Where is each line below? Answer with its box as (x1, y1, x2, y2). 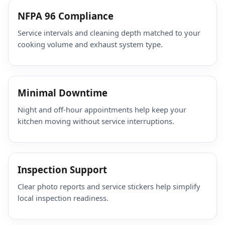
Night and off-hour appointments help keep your (18, 104, 186, 115)
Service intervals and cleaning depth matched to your (18, 28, 200, 38)
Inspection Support (18, 163, 107, 176)
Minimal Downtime (18, 86, 107, 99)
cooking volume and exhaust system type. (18, 39, 163, 50)
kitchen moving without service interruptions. (18, 116, 174, 127)
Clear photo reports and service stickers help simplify (18, 181, 200, 192)
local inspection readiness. (18, 193, 108, 203)
